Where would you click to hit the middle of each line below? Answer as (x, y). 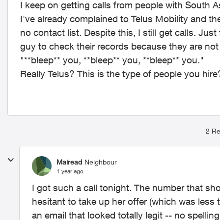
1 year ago (70, 171)
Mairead (69, 162)
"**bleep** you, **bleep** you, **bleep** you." (112, 60)
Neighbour (101, 162)
